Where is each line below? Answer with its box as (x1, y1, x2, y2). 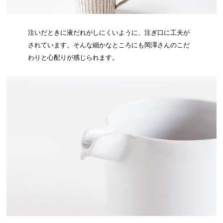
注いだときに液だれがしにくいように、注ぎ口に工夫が (27, 29, 190, 37)
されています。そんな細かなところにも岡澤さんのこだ (27, 41, 190, 49)
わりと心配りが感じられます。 (27, 54, 118, 62)
